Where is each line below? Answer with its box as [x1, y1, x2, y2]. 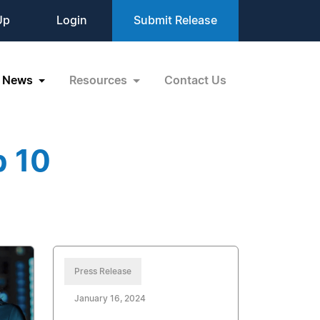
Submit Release [134, 15, 217, 26]
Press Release [74, 267, 132, 276]
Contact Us [164, 74, 226, 86]
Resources [69, 74, 131, 86]
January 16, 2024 [74, 294, 146, 303]
